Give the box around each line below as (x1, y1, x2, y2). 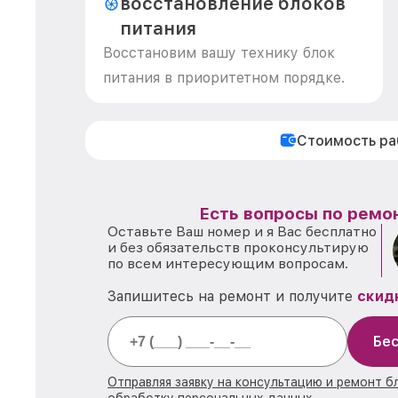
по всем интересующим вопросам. (107, 255, 348, 272)
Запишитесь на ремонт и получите (107, 288, 357, 305)
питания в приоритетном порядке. (103, 69, 345, 86)
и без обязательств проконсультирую (107, 239, 369, 256)
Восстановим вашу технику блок (103, 44, 335, 61)
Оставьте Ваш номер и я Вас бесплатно (107, 223, 377, 240)
